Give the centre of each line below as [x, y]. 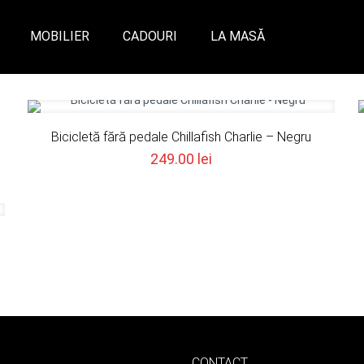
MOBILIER [60, 36]
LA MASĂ [238, 36]
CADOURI [150, 36]
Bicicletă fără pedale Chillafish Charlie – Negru [182, 137]
